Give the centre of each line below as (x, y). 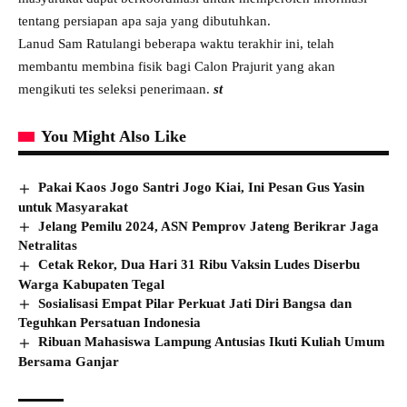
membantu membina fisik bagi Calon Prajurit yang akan (177, 66)
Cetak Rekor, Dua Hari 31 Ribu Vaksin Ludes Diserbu (199, 265)
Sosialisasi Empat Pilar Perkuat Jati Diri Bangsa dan (195, 303)
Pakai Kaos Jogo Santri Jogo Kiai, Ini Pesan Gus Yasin (202, 187)
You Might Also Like (114, 136)
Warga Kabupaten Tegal (91, 284)
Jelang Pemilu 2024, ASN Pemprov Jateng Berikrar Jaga (209, 226)
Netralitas (48, 246)
